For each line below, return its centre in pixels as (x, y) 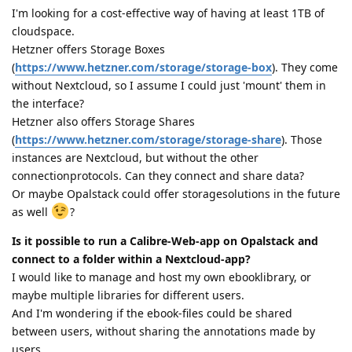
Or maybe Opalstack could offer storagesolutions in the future (176, 193)
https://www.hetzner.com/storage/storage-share (148, 139)
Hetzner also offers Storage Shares (103, 121)
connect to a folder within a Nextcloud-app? (131, 258)
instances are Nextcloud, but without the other (135, 157)
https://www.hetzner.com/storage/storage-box (143, 67)
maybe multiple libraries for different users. (128, 295)
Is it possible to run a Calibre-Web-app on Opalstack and (165, 240)
